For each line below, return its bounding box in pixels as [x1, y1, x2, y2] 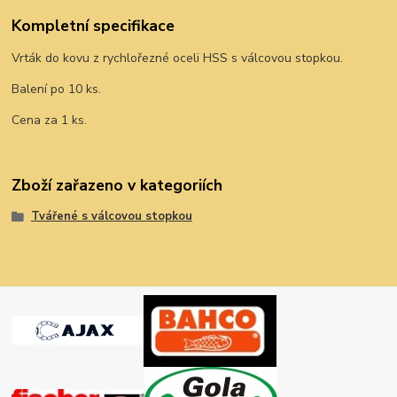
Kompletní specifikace [12, 15, 175, 37]
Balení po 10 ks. [12, 80, 102, 97]
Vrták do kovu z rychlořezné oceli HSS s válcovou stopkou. [12, 49, 344, 66]
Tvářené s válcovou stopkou [30, 208, 192, 225]
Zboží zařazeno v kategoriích [12, 175, 223, 197]
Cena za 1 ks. [12, 111, 88, 128]
